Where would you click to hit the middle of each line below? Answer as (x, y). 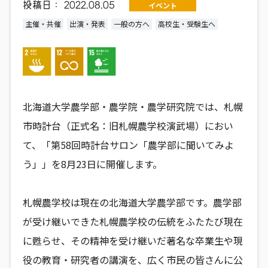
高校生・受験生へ (186, 24)
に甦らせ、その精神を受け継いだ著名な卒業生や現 (133, 240)
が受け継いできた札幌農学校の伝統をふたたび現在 (133, 221)
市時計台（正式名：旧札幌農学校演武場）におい (128, 125)
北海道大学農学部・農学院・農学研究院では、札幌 (133, 106)
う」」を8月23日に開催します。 (92, 164)
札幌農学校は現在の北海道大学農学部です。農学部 (132, 202)
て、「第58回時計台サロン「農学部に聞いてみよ (128, 144)
